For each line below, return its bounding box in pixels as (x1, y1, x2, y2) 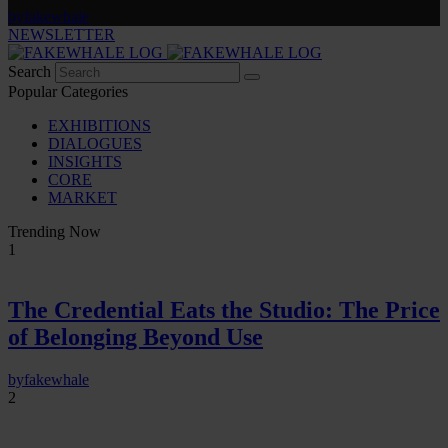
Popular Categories (8, 83, 128, 101)
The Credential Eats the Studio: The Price (8, 297, 440, 324)
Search (8, 63, 55, 81)
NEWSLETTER (8, 26, 115, 44)
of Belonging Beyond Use (8, 324, 263, 351)
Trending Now (8, 223, 101, 241)
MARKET (48, 189, 117, 207)
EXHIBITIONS (48, 117, 151, 135)
